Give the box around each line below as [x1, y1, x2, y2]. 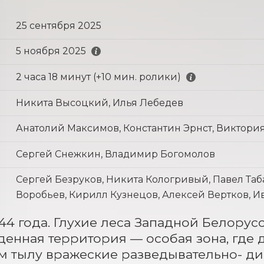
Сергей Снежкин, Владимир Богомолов [15, 148, 215, 160]
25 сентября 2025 [15, 19, 101, 31]
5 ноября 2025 [15, 45, 86, 57]
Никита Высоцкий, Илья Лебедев [15, 97, 183, 108]
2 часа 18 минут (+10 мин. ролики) [15, 71, 181, 82]
